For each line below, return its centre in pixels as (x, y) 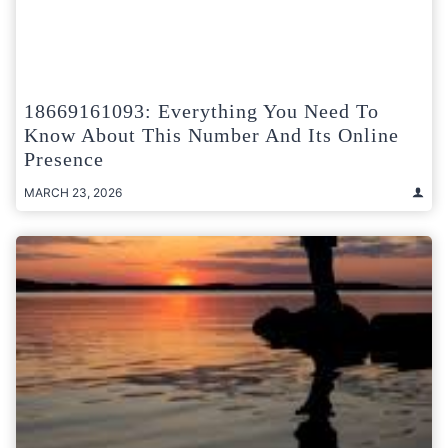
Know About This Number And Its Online (211, 134)
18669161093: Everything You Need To (201, 110)
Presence (64, 158)
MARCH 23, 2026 (73, 192)
